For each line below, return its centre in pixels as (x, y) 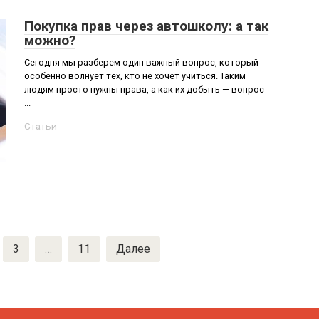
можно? (50, 40)
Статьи (41, 126)
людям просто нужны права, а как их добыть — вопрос (144, 89)
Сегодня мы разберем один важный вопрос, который (141, 62)
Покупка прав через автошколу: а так (146, 26)
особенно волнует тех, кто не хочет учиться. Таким (135, 76)
